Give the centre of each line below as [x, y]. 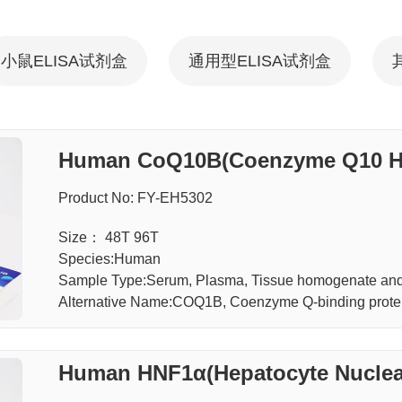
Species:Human [109, 258]
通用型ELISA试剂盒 [259, 61]
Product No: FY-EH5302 [135, 197]
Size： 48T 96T [108, 237]
